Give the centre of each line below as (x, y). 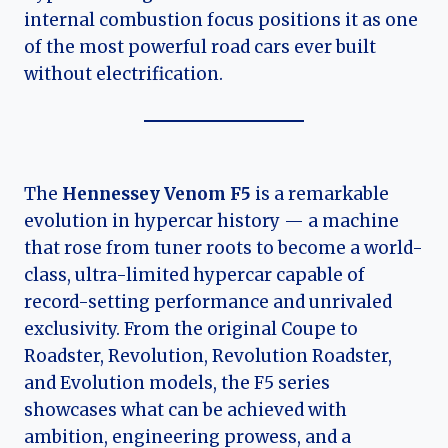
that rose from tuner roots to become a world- (223, 248)
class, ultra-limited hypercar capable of (194, 275)
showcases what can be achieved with (185, 410)
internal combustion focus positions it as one (221, 20)
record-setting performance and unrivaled (208, 302)
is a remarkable (320, 194)
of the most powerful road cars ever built (200, 47)
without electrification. (123, 74)
